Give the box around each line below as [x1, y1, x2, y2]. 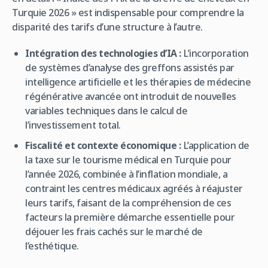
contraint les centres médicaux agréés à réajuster [25, 181, 243, 195]
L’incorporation [181, 46, 249, 60]
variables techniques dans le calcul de [25, 103, 188, 117]
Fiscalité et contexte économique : [25, 138, 181, 152]
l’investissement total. [25, 118, 121, 132]
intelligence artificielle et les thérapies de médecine [25, 75, 251, 89]
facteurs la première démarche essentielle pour [25, 210, 235, 224]
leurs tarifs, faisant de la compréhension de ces [25, 196, 232, 209]
